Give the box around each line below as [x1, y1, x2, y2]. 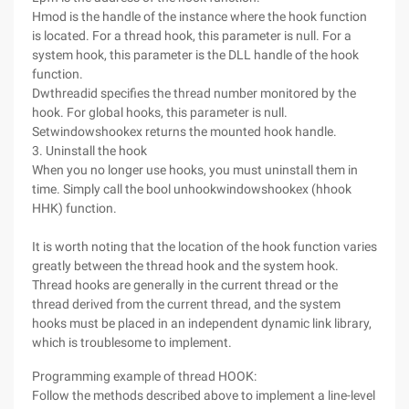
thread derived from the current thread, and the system [32, 297, 341, 311]
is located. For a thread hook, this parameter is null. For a [32, 28, 351, 43]
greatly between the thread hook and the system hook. [32, 258, 339, 273]
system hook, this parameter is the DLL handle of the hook [32, 47, 359, 62]
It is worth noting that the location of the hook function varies [32, 239, 377, 254]
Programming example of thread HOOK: [32, 369, 257, 383]
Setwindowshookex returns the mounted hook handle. [32, 124, 337, 139]
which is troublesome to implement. [32, 335, 232, 350]
